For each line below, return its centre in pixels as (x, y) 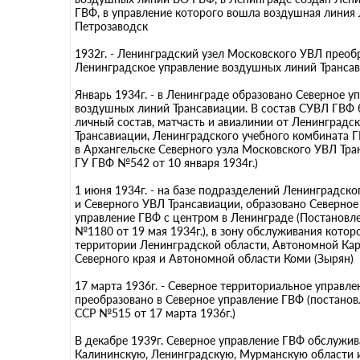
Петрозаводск (111, 26)
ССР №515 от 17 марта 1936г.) (155, 313)
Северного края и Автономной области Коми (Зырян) (214, 258)
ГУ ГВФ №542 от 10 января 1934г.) (166, 163)
